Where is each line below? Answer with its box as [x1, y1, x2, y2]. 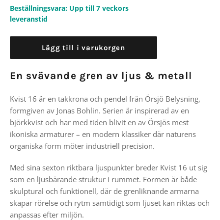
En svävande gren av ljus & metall [10, 70, 192, 82]
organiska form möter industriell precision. [10, 141, 155, 151]
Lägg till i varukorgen [42, 43, 125, 52]
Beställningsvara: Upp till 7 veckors [10, 3, 129, 13]
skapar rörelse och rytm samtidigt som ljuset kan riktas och [10, 198, 210, 208]
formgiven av [10, 106, 56, 115]
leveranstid [10, 14, 48, 24]
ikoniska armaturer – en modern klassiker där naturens [10, 129, 196, 139]
